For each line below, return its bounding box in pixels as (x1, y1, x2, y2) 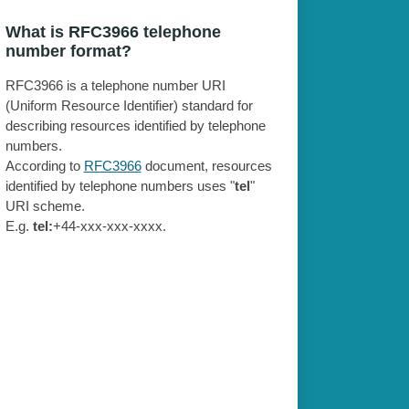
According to (5, 158, 84, 174)
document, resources (141, 158, 272, 174)
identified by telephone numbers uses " (5, 178, 235, 194)
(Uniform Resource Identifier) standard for (5, 98, 253, 114)
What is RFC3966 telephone (5, 23, 221, 42)
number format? (5, 42, 131, 61)
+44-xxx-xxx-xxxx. (52, 218, 166, 235)
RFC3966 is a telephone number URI (5, 78, 225, 94)
